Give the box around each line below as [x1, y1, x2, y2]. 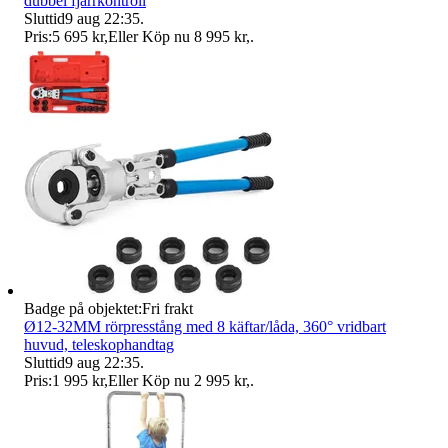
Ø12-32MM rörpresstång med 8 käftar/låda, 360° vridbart [24, 317, 386, 335]
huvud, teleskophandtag [24, 335, 174, 353]
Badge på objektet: [24, 299, 142, 317]
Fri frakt [142, 299, 193, 317]
